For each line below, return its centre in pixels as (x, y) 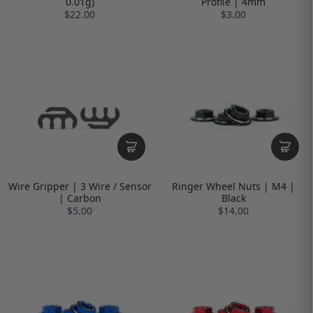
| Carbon (80, 198)
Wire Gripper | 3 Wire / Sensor (80, 186)
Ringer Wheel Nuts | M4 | (233, 186)
